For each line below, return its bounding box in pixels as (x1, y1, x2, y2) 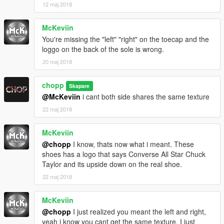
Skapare (69, 81, 90, 89)
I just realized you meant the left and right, (71, 206, 206, 216)
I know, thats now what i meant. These (71, 138, 194, 149)
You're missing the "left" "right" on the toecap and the (42, 33, 209, 44)
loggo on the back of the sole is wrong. (42, 43, 164, 54)
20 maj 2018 (42, 57, 72, 65)
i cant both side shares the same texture (80, 91, 209, 101)
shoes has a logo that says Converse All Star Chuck (42, 148, 205, 159)
